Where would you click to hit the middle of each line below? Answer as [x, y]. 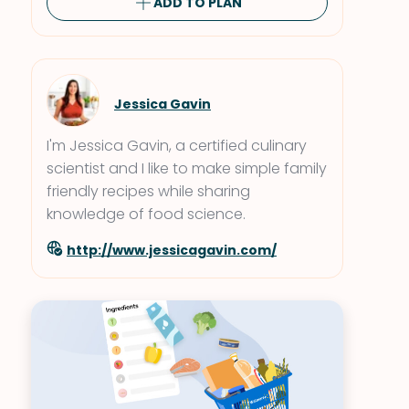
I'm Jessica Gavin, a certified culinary [177, 146]
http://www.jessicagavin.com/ [172, 250]
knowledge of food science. [146, 214]
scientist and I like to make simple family [187, 168]
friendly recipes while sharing [148, 191]
